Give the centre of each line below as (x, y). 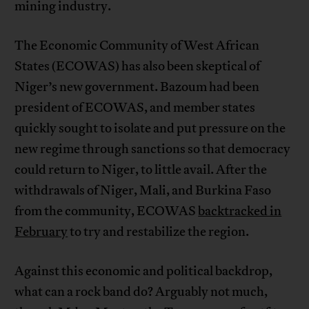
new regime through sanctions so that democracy (153, 149)
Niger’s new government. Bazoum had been (137, 87)
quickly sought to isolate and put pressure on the (150, 129)
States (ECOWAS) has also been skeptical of (138, 67)
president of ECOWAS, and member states (135, 108)
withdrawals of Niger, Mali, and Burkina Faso (143, 191)
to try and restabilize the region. (159, 232)
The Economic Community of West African (137, 46)
